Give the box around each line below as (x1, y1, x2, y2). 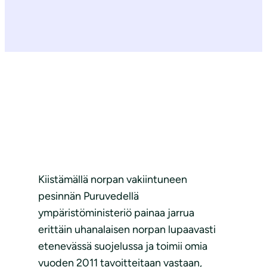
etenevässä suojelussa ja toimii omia (38, 240, 207, 253)
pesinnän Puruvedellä (38, 190, 139, 203)
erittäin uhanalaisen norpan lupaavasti (38, 223, 216, 237)
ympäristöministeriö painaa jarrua (38, 206, 194, 220)
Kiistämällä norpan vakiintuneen (38, 173, 187, 187)
